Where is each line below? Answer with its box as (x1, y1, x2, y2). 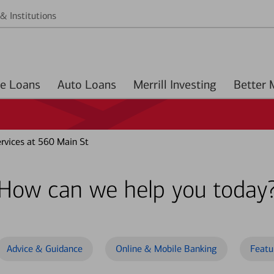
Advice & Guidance (7, 243, 83, 254)
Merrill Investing (133, 77, 217, 92)
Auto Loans (85, 77, 116, 92)
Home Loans (9, 77, 40, 92)
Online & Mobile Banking (116, 243, 217, 254)
